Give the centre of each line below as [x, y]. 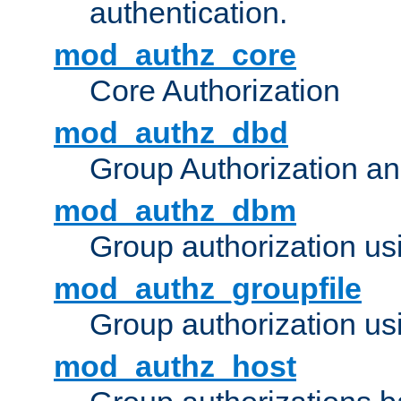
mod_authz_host [175, 367]
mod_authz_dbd [171, 133]
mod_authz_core [175, 55]
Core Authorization [215, 91]
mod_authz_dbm [175, 211]
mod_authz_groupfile [208, 289]
